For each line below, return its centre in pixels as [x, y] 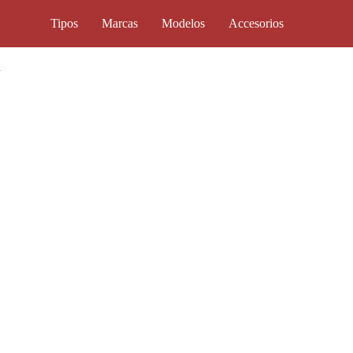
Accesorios [256, 23]
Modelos [183, 23]
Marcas [120, 23]
